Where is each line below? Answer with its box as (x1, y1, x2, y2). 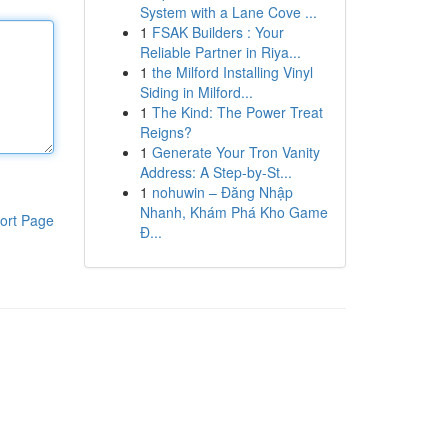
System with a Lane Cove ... (139, 2, 317, 22)
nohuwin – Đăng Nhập (151, 182, 293, 202)
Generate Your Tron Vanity (151, 142, 320, 162)
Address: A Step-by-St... (139, 162, 292, 182)
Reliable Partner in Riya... (139, 42, 301, 62)
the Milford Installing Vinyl (151, 62, 313, 82)
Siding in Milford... (139, 82, 253, 102)
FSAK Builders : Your (151, 22, 284, 42)
